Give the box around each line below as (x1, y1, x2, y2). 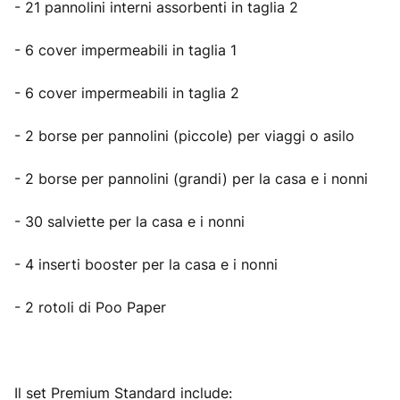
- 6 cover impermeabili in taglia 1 (14, 41, 237, 59)
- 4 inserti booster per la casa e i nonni (14, 255, 278, 273)
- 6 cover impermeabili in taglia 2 (14, 84, 239, 102)
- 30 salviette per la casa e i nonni (14, 212, 245, 230)
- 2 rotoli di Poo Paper (14, 298, 166, 316)
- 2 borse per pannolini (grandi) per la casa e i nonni (14, 170, 368, 187)
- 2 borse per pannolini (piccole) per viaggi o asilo (14, 127, 354, 145)
